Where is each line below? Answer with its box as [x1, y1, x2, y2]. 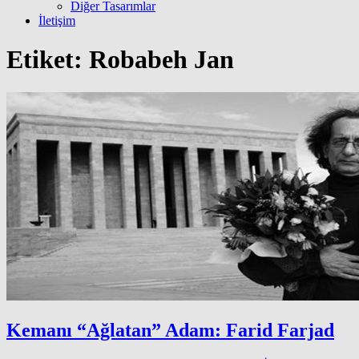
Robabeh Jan [89, 45, 234, 75]
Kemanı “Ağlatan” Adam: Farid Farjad [6, 319, 334, 341]
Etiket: [6, 45, 89, 75]
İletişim [38, 14, 75, 27]
